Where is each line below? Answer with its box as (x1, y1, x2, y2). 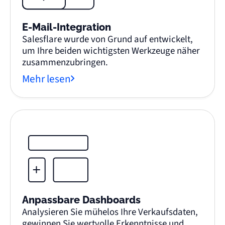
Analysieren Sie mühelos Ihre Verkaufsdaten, (22, 205, 198, 219)
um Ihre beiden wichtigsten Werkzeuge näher (22, 44, 200, 58)
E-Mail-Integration (22, 22, 111, 34)
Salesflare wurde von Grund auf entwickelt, (22, 33, 193, 47)
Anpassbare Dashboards (22, 194, 141, 206)
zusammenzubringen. (22, 56, 108, 70)
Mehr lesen (22, 71, 71, 87)
